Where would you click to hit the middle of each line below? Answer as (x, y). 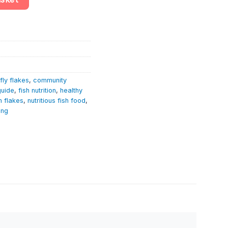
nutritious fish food (56, 100)
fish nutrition (37, 90)
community (50, 80)
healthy (71, 90)
